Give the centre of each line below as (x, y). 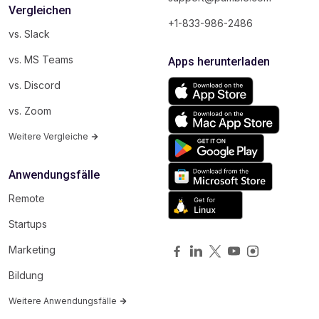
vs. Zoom (30, 110)
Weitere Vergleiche (49, 136)
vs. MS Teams (41, 59)
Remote (27, 198)
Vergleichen (40, 10)
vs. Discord (35, 85)
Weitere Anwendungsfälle (64, 300)
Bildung (26, 275)
